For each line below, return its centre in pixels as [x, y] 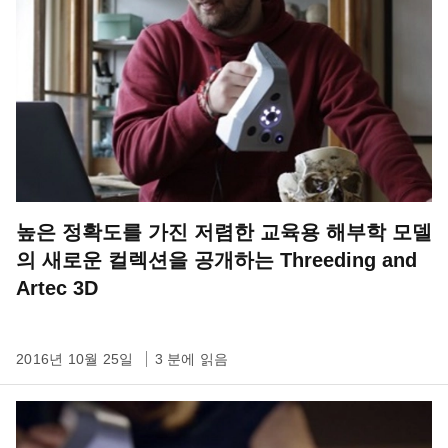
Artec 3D [57, 288]
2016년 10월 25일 [77, 359]
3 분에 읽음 [191, 359]
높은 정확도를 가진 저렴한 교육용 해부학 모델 [224, 232]
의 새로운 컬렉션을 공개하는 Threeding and [216, 260]
